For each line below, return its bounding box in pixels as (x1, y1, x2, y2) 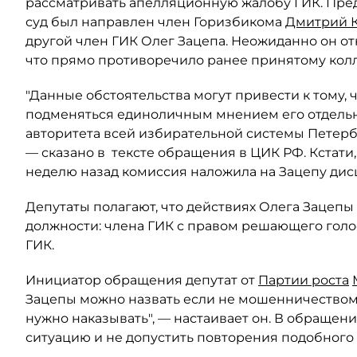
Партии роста (258, 273, 349, 288)
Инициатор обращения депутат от (25, 273, 258, 288)
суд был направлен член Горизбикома (25, 14, 285, 29)
